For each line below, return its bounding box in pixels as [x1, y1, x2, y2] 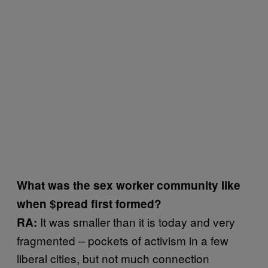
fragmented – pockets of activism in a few [17, 232, 229, 248]
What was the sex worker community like [17, 176, 240, 193]
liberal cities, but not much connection [17, 249, 209, 266]
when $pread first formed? [17, 195, 162, 212]
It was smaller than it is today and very [40, 213, 235, 230]
